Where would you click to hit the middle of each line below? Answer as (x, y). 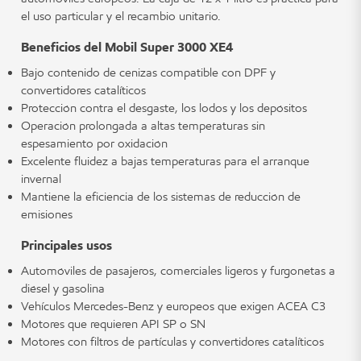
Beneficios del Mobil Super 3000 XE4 (127, 47)
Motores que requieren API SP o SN (113, 324)
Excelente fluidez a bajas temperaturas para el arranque (165, 161)
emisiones (47, 214)
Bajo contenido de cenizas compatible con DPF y (148, 73)
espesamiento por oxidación (94, 143)
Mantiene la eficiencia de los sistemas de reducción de (161, 197)
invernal (41, 179)
